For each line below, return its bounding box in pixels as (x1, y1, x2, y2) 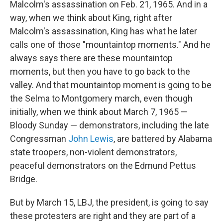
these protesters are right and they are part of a (10, 210, 196, 221)
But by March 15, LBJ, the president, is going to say (10, 197, 209, 208)
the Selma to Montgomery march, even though (10, 93, 193, 104)
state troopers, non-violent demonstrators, (10, 146, 177, 157)
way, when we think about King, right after (10, 12, 172, 23)
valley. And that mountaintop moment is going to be (10, 79, 212, 90)
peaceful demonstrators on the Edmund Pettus (10, 160, 196, 171)
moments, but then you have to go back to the (10, 66, 190, 77)
